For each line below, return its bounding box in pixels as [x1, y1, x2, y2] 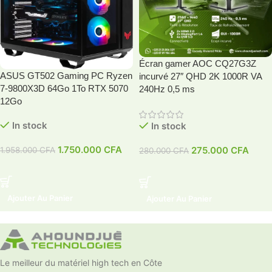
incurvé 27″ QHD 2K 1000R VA [139, 70, 262, 81]
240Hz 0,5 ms [139, 83, 195, 94]
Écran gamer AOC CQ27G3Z [139, 58, 256, 69]
